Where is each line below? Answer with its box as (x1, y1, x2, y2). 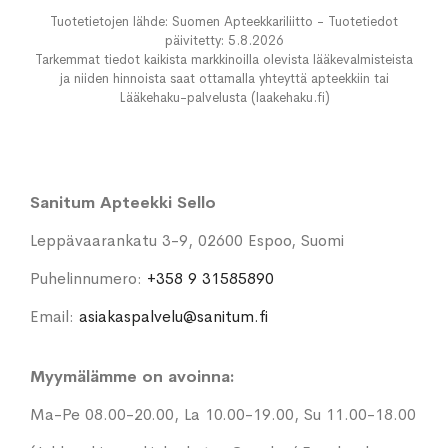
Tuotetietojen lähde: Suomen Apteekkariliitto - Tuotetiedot (50, 13, 398, 31)
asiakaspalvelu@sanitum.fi (79, 306, 268, 328)
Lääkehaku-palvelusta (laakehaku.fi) (118, 89, 330, 107)
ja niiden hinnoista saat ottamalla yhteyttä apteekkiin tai (59, 70, 389, 88)
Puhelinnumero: (30, 268, 147, 290)
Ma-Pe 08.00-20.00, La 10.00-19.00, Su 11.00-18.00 (30, 404, 416, 426)
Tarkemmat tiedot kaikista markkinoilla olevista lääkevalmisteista (35, 51, 413, 69)
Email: (30, 306, 79, 328)
